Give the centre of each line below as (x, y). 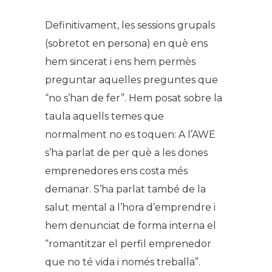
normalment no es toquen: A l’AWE (130, 134)
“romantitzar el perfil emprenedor (128, 243)
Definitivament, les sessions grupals (130, 25)
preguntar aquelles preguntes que (131, 80)
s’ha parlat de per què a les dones (126, 152)
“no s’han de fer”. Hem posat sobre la (134, 98)
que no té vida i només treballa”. (123, 262)
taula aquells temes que (104, 116)
